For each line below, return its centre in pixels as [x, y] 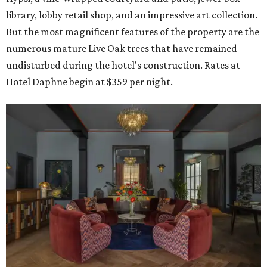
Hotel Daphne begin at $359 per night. [89, 82]
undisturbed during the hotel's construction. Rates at [123, 65]
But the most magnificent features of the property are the [133, 32]
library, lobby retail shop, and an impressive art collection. [132, 15]
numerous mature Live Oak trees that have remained [122, 48]
